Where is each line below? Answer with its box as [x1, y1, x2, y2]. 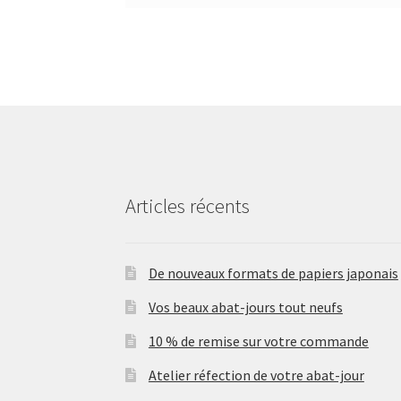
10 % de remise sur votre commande [148, 332, 369, 351]
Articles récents [125, 192, 251, 218]
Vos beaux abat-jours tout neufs [148, 298, 343, 317]
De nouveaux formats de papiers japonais [148, 264, 398, 283]
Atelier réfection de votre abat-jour [148, 366, 364, 385]
